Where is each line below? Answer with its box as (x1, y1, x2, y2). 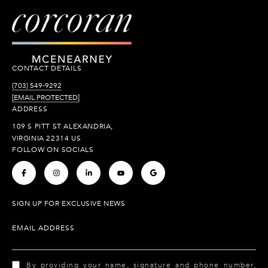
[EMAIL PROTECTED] (12, 93, 80, 103)
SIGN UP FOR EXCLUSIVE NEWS (12, 199, 126, 209)
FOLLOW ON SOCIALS (12, 145, 94, 155)
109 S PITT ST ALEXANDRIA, (12, 121, 113, 132)
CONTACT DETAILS (12, 63, 82, 74)
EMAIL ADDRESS (12, 223, 75, 233)
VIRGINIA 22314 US (12, 133, 81, 144)
